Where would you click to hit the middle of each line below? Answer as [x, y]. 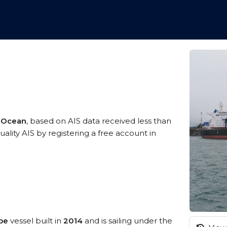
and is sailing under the [127, 221]
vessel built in [36, 221]
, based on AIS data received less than [99, 121]
